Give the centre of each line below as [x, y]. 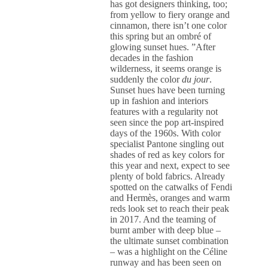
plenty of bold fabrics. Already [168, 176]
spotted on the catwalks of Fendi [171, 187]
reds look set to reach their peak [170, 208]
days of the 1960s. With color [166, 133]
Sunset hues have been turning [168, 90]
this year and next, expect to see [170, 165]
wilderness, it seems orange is [166, 68]
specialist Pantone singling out [167, 144]
